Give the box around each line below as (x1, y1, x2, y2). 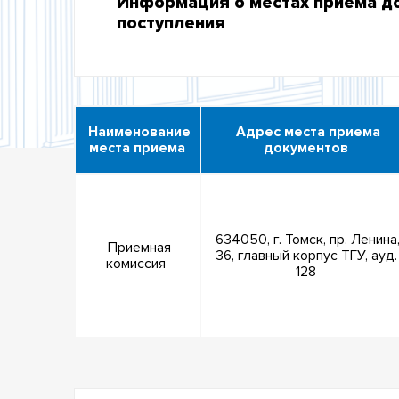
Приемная (103, 239, 171, 257)
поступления (117, 12, 226, 34)
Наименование (84, 123, 191, 142)
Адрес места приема (232, 123, 380, 142)
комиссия (105, 255, 169, 273)
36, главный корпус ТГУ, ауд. (215, 247, 397, 265)
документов (264, 139, 349, 158)
